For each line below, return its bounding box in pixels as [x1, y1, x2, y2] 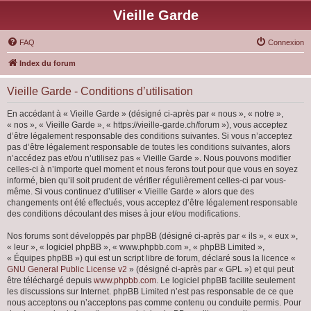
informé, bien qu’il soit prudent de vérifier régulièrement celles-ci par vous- [7, 176, 286, 185]
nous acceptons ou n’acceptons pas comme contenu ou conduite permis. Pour [7, 298, 301, 308]
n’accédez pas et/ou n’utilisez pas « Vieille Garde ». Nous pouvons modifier [7, 153, 291, 163]
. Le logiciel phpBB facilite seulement [156, 276, 295, 285]
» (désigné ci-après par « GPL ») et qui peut [127, 264, 294, 274]
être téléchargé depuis [7, 276, 94, 285]
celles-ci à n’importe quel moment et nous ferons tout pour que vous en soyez [7, 165, 298, 174]
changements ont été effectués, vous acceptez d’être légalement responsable [7, 198, 298, 208]
